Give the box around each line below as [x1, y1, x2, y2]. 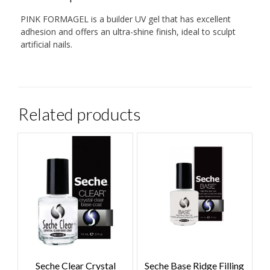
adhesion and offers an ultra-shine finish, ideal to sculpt [20, 25, 236, 37]
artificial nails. [20, 38, 72, 50]
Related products [18, 103, 141, 124]
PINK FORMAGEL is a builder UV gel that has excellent [20, 13, 231, 25]
